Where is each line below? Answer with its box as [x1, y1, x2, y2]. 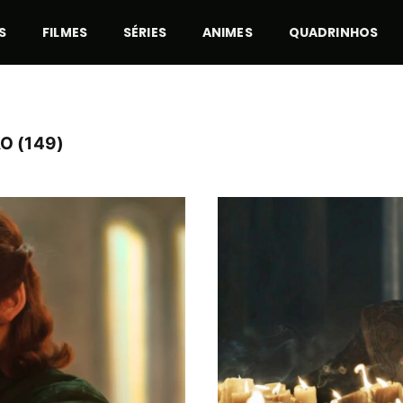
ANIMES [201, 23, 253, 41]
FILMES [42, 23, 88, 41]
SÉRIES [123, 23, 166, 41]
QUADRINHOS [288, 23, 379, 41]
